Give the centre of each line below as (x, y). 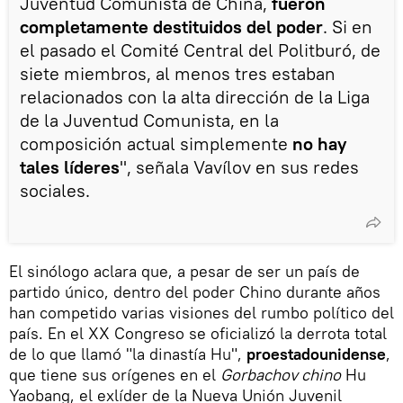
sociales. (55, 190)
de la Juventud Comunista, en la (149, 120)
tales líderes (70, 166)
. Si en (348, 26)
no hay (319, 143)
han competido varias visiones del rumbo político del (201, 312)
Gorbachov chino (281, 374)
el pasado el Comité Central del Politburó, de (200, 49)
